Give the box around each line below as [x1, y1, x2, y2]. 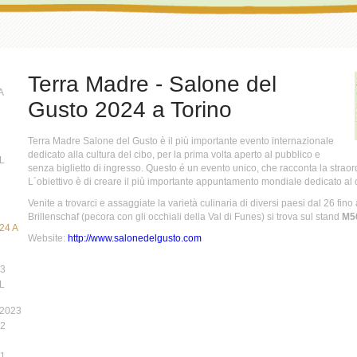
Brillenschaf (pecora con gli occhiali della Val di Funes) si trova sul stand [27, 211, 339, 222]
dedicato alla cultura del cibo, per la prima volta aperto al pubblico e [27, 149, 320, 160]
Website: [27, 233, 68, 244]
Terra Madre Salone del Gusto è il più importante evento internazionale [27, 135, 334, 147]
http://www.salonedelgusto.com [67, 233, 202, 244]
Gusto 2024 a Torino [27, 97, 238, 122]
